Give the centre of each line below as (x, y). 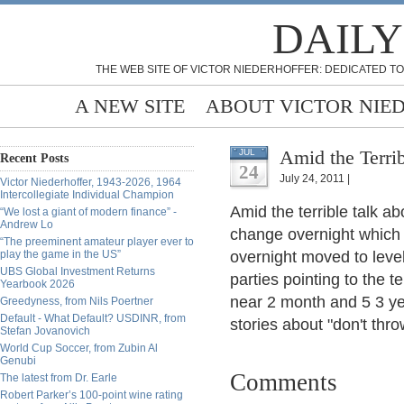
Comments (284, 382)
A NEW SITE (130, 106)
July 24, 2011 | (315, 179)
